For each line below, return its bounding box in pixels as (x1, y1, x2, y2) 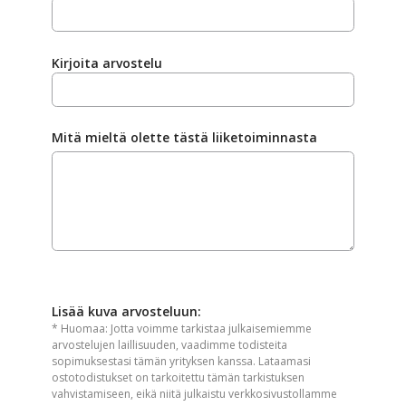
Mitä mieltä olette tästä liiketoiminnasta (52, 129, 317, 147)
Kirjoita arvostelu (52, 53, 162, 72)
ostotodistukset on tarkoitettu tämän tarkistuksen (52, 370, 304, 386)
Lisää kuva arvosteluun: (52, 303, 201, 321)
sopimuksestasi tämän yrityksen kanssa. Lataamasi (52, 353, 311, 370)
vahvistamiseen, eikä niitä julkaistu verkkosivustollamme (52, 386, 337, 402)
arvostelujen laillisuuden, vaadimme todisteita (52, 337, 287, 353)
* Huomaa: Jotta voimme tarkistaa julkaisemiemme (52, 321, 312, 337)
